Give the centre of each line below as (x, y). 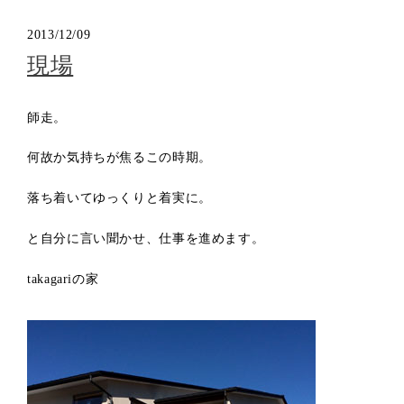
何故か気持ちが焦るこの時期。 (119, 158)
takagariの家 (63, 279)
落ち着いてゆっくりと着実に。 (119, 198)
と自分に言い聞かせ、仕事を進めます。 (146, 239)
